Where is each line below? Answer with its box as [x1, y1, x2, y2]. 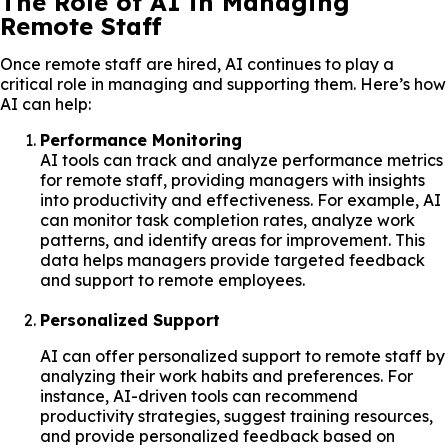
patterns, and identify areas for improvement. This [40, 229, 425, 250]
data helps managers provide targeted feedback [40, 249, 425, 270]
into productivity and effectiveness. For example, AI [40, 189, 441, 210]
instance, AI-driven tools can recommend [40, 385, 358, 406]
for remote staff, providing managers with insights [40, 169, 425, 190]
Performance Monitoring [40, 129, 242, 150]
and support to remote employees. [40, 269, 305, 290]
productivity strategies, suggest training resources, [40, 405, 433, 426]
